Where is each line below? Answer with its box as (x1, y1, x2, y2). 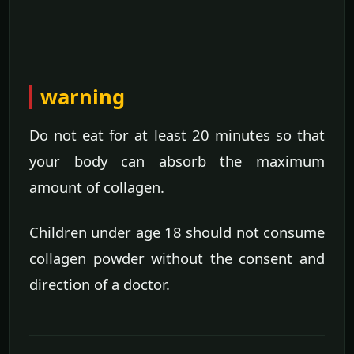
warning (40, 83, 125, 111)
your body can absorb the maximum (29, 151, 325, 171)
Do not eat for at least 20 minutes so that (29, 125, 325, 145)
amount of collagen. (29, 177, 164, 198)
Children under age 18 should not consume (29, 222, 325, 243)
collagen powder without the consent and (29, 248, 325, 269)
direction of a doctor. (29, 274, 170, 295)
